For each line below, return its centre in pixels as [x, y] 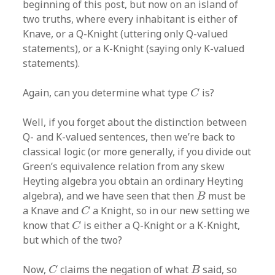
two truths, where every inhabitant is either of [130, 19]
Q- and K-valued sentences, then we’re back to [129, 137]
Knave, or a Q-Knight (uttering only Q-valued [126, 33]
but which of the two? [73, 240]
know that [48, 225]
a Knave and [52, 210]
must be [226, 196]
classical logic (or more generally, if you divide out [137, 151]
